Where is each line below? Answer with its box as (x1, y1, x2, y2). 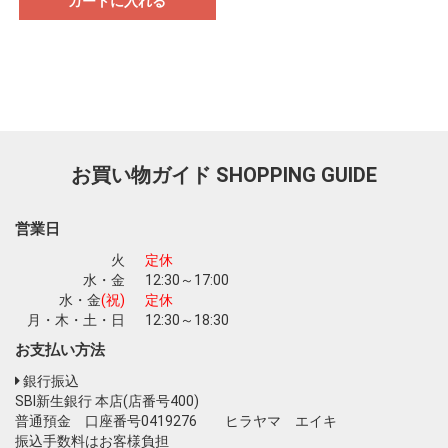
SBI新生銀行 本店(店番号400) (15, 393, 213, 410)
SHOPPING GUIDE (216, 163, 377, 188)
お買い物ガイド (71, 163, 216, 188)
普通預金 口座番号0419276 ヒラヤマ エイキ (15, 413, 337, 430)
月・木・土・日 (27, 312, 125, 329)
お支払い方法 (15, 341, 105, 360)
